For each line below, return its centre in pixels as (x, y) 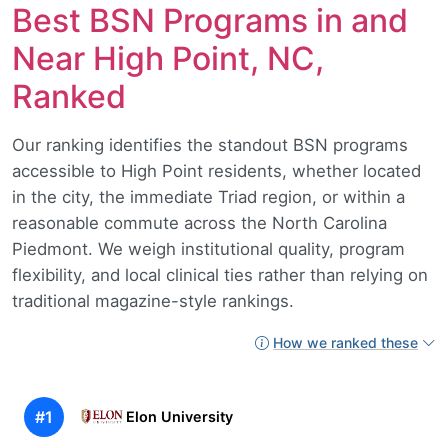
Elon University (179, 417)
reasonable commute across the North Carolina (199, 223)
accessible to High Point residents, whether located (216, 171)
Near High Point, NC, (168, 59)
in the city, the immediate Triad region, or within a (208, 197)
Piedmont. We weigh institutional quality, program (208, 249)
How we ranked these (345, 343)
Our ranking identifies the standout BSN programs (210, 145)
